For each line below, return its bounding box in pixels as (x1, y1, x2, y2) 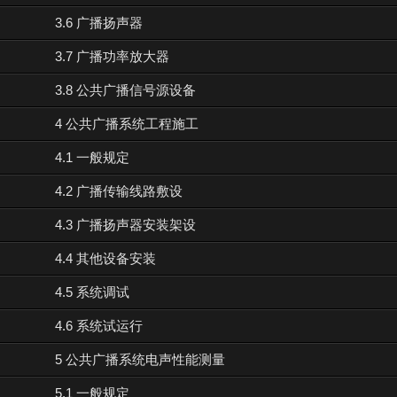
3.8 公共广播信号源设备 (54, 82, 196, 97)
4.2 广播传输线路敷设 (54, 183, 183, 198)
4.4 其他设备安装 (54, 251, 156, 266)
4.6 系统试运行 (54, 318, 143, 333)
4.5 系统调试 (54, 284, 129, 300)
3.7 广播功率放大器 (54, 49, 169, 64)
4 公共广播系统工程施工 (54, 116, 198, 131)
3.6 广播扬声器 (54, 15, 143, 30)
